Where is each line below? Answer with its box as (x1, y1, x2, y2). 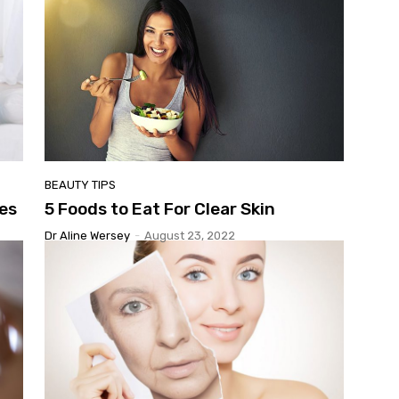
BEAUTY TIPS (45, 177, 116, 191)
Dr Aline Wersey (45, 228, 130, 242)
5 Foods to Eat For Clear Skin (45, 198, 275, 219)
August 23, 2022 (144, 228, 235, 242)
